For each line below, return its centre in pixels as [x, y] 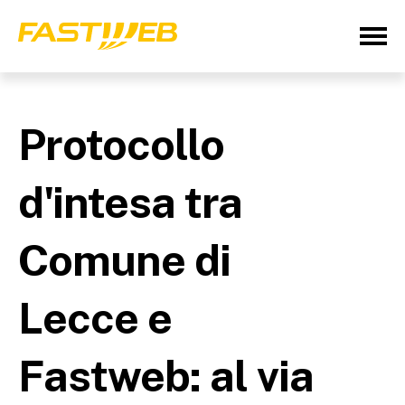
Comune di [124, 260]
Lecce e [95, 318]
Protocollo [121, 144]
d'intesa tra [130, 202]
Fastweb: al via [166, 376]
